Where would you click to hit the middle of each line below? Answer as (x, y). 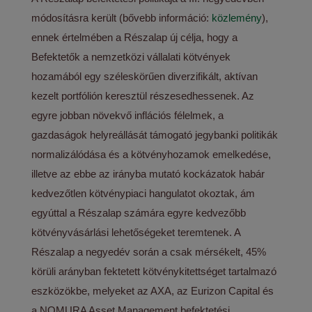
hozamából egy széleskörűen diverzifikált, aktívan (145, 76)
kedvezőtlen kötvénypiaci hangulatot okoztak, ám (143, 193)
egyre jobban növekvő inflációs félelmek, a (128, 115)
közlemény (237, 18)
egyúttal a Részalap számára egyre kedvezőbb (139, 213)
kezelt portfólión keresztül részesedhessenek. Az (143, 96)
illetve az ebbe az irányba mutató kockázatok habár (148, 174)
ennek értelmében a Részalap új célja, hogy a (135, 37)
